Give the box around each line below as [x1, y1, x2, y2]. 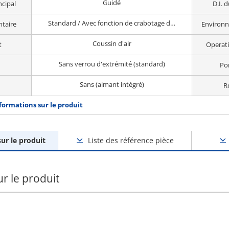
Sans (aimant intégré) [79, 80, 144, 89]
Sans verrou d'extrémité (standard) [58, 59, 165, 68]
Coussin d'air [92, 39, 131, 48]
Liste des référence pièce [87, 135, 174, 145]
